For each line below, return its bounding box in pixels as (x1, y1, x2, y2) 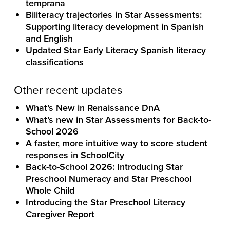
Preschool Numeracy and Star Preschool (25, 172, 191, 185)
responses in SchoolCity (25, 148, 124, 162)
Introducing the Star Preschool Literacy (25, 196, 185, 209)
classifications (25, 55, 84, 69)
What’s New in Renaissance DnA (25, 101, 160, 114)
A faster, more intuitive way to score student (25, 137, 207, 150)
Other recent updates (14, 82, 122, 98)
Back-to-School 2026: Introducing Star (25, 160, 183, 174)
